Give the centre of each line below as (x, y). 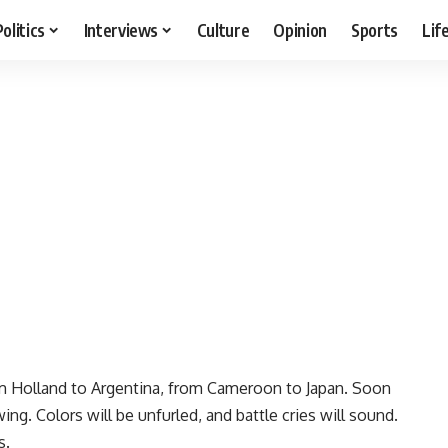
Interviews (121, 29)
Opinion (300, 29)
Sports (375, 29)
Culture (223, 29)
